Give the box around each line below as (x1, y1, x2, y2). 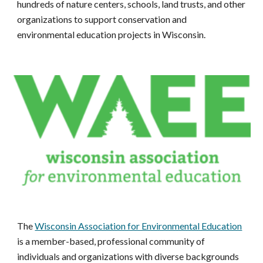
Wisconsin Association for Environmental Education (35, 220, 242, 231)
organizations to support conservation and (17, 13, 187, 25)
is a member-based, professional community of (17, 235, 205, 247)
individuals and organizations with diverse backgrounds (17, 250, 240, 262)
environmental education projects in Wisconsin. (17, 28, 206, 40)
